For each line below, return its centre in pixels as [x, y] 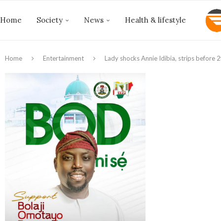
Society [50, 20]
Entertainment [63, 58]
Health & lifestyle [155, 20]
